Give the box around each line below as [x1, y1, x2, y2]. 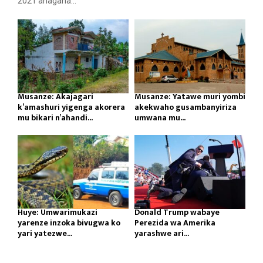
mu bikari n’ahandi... [18, 111, 93, 125]
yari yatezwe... [18, 227, 72, 241]
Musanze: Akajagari [18, 90, 93, 104]
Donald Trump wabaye [134, 205, 220, 220]
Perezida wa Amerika [134, 216, 215, 230]
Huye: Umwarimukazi [18, 205, 97, 220]
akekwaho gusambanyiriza [134, 100, 237, 114]
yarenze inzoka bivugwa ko [18, 216, 120, 230]
